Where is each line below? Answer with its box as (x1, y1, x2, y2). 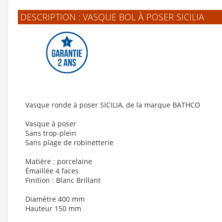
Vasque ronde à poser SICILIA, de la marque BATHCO (25, 100, 200, 110)
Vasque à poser (25, 118, 76, 128)
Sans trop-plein (25, 128, 76, 138)
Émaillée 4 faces (25, 166, 79, 175)
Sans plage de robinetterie (25, 137, 113, 147)
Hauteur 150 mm (25, 203, 81, 213)
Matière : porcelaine (25, 156, 92, 166)
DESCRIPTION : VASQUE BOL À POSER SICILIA (20, 10, 204, 23)
